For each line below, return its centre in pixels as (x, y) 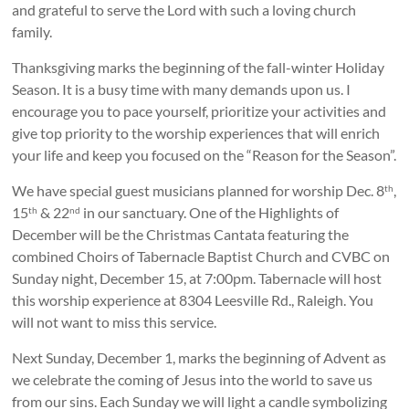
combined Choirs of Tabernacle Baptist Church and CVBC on (201, 256)
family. (32, 31)
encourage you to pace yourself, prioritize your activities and (199, 110)
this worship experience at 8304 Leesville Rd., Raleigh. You (193, 299)
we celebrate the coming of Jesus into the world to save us (193, 379)
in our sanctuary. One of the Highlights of (210, 212)
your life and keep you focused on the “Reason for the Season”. (204, 154)
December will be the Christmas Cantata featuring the (181, 234)
